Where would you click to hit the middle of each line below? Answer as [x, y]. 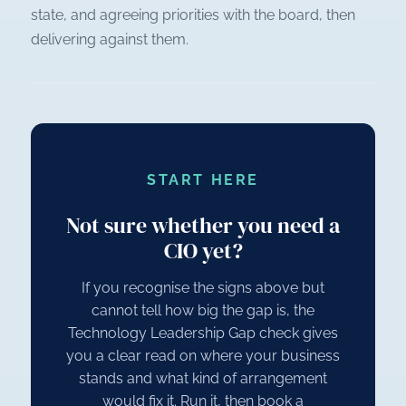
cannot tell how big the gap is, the [203, 311]
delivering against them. [110, 40]
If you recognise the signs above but [203, 288]
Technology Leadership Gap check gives [203, 333]
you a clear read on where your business [203, 356]
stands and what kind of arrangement [203, 379]
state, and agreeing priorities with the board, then [193, 15]
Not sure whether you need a [203, 226]
